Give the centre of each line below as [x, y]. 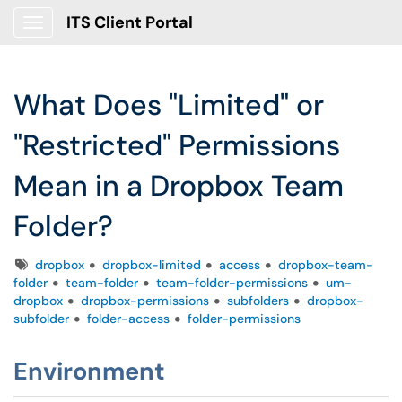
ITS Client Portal [130, 22]
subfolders [258, 301]
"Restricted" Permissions [177, 145]
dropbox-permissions [145, 301]
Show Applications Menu [104, 37]
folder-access [128, 319]
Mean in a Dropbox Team [179, 186]
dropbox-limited [152, 265]
